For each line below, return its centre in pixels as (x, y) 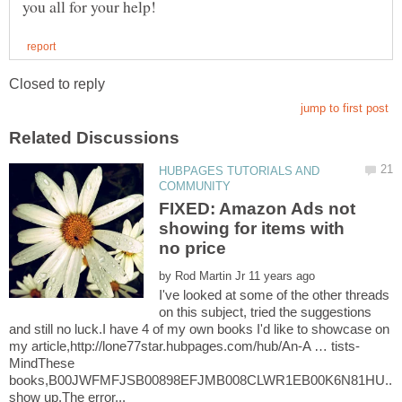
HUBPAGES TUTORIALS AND (240, 170)
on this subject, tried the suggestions (266, 312)
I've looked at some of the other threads (275, 295)
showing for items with (252, 229)
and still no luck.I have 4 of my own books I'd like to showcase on (199, 329)
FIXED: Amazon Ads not (258, 209)
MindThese (42, 363)
